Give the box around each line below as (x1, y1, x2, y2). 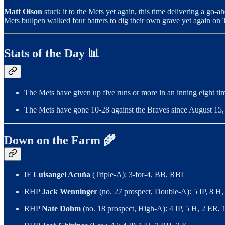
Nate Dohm (42, 204, 83, 213)
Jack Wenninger (42, 187, 99, 196)
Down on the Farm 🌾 (4, 133, 116, 147)
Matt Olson (4, 7, 44, 16)
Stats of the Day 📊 (4, 46, 100, 60)
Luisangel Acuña (33, 170, 92, 179)
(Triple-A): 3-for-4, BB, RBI (92, 170, 183, 179)
